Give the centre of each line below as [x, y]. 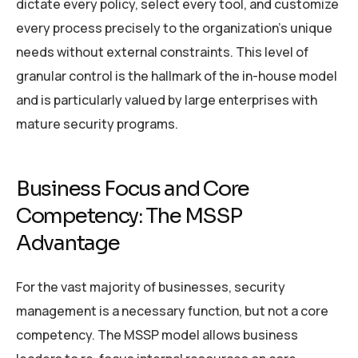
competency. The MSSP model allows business [157, 334]
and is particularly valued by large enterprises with [167, 100]
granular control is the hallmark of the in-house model [177, 76]
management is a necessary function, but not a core [172, 310]
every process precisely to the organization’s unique [174, 28]
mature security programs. [97, 124]
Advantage [68, 244]
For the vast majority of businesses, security [151, 286]
